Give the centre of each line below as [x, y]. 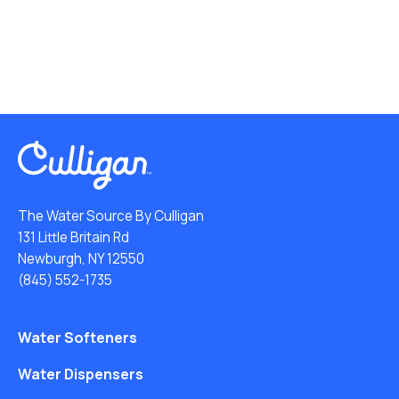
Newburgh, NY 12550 [81, 258]
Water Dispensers [81, 374]
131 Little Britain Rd [73, 237]
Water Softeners [77, 337]
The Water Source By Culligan [111, 216]
